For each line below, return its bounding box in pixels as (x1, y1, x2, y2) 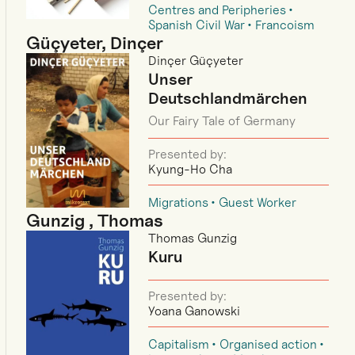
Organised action (219, 336, 318, 352)
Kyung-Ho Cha (148, 161, 233, 177)
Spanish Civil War (148, 17, 246, 32)
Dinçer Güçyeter (148, 52, 244, 68)
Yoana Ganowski (148, 303, 241, 319)
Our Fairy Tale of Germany (148, 113, 296, 128)
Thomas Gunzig (148, 230, 238, 246)
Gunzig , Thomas (26, 209, 164, 231)
